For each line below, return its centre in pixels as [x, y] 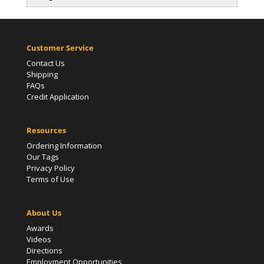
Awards [40, 228]
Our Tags [42, 157]
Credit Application [57, 97]
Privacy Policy [50, 168]
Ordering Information [64, 146]
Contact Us [45, 63]
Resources [46, 131]
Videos [39, 240]
